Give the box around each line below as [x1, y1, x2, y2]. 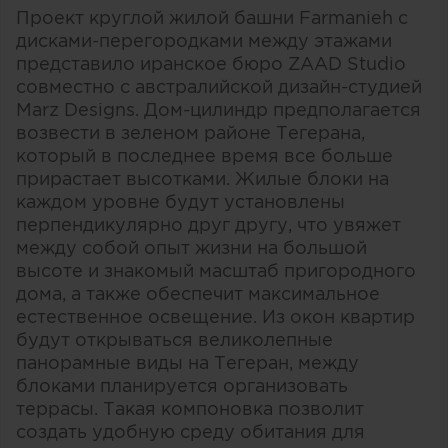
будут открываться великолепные [16, 330, 333, 350]
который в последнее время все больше [16, 146, 393, 166]
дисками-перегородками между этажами [16, 31, 392, 51]
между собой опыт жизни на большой [16, 238, 367, 258]
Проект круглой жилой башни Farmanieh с [16, 8, 408, 28]
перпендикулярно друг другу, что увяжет [16, 215, 401, 235]
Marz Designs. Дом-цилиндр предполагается [16, 100, 421, 120]
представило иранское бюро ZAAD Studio [16, 54, 406, 74]
